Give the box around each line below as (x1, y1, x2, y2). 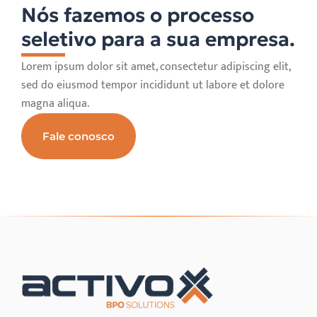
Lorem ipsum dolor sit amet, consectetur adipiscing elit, (21, 57, 290, 77)
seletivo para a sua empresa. (21, 27, 295, 52)
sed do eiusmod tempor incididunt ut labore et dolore (21, 76, 284, 96)
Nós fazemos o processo (21, 3, 254, 28)
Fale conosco (42, 129, 115, 144)
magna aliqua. (21, 94, 89, 114)
